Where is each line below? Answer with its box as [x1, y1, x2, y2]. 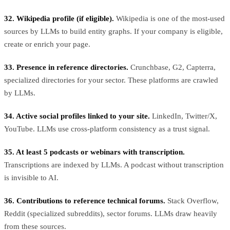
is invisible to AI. [4, 173, 59, 182]
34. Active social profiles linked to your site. [4, 111, 150, 120]
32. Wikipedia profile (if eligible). [4, 14, 114, 23]
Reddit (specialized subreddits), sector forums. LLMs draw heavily [4, 209, 217, 218]
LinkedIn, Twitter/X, [150, 111, 217, 120]
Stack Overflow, [165, 196, 219, 205]
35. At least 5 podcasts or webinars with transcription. [4, 147, 185, 156]
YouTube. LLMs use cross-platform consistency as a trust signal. [4, 124, 210, 133]
